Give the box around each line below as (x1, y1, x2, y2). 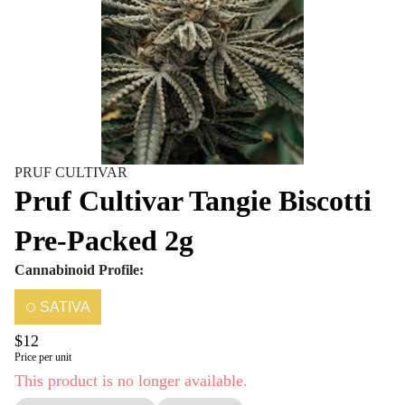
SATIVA (40, 299, 90, 315)
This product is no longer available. (14, 372, 248, 390)
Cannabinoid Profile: (14, 262, 144, 278)
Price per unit (14, 351, 71, 363)
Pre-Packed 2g (14, 224, 193, 257)
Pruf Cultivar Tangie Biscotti (14, 184, 372, 217)
